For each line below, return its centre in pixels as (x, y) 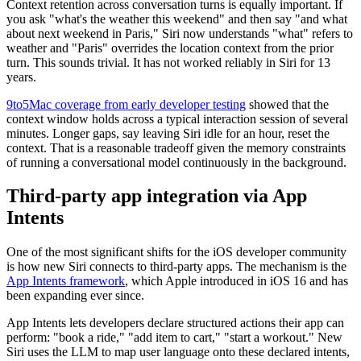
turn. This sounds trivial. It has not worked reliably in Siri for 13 (168, 62)
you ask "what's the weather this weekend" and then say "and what (177, 19)
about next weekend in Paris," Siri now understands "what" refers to (180, 33)
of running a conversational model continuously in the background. (176, 162)
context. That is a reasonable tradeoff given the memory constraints (176, 147)
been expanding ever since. (75, 296)
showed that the (287, 104)
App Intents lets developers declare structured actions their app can (175, 323)
